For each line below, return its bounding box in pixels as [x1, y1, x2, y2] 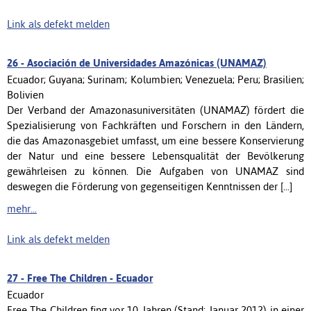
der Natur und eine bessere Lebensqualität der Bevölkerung [7, 149, 304, 162]
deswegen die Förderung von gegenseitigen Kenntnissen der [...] [7, 180, 292, 192]
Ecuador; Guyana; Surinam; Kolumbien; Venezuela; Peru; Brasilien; [7, 73, 304, 85]
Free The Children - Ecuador [27, 271, 153, 284]
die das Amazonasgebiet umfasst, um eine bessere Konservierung [7, 134, 304, 146]
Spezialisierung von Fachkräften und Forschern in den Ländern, [7, 119, 304, 131]
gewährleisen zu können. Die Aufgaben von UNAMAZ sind [7, 165, 304, 177]
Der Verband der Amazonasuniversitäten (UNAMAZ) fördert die [7, 103, 304, 116]
